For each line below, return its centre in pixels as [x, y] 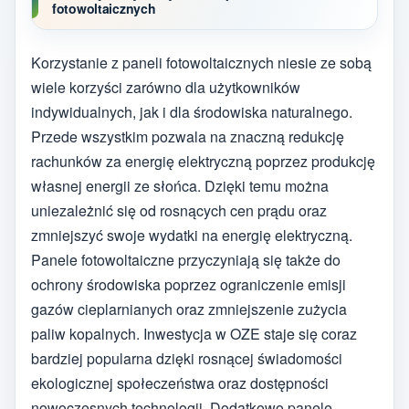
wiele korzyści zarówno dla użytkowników [166, 87]
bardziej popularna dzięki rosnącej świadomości [187, 358]
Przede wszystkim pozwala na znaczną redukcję [188, 136]
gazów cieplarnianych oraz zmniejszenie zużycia [189, 309]
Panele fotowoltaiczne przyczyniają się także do [186, 259]
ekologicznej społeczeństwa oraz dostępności [180, 383]
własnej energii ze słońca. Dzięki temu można [180, 185]
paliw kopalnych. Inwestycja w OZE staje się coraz [194, 333]
